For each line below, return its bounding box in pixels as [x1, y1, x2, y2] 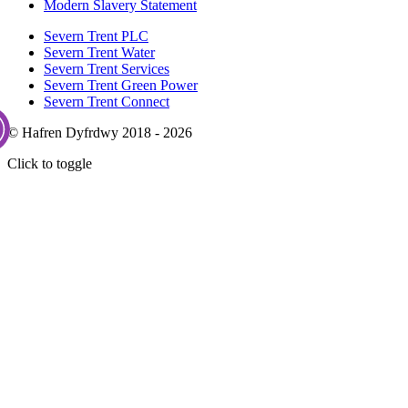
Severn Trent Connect [44, 94, 169, 110]
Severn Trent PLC [44, 28, 148, 45]
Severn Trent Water [44, 45, 155, 61]
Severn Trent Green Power [44, 77, 198, 94]
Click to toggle [7, 156, 92, 172]
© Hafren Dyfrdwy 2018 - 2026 [7, 125, 192, 141]
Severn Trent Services [44, 61, 169, 77]
